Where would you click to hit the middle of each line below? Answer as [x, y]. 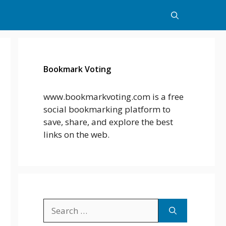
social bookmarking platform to [107, 109]
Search [56, 205]
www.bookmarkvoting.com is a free [114, 97]
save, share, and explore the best [108, 122]
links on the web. [76, 134]
